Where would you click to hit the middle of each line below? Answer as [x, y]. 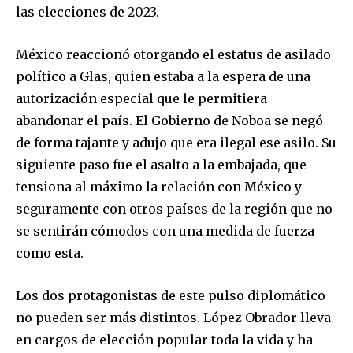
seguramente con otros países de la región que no [174, 208]
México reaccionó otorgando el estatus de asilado [173, 54]
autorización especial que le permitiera [141, 98]
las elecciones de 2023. [87, 11]
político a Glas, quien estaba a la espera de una [163, 76]
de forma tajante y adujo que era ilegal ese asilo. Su [176, 142]
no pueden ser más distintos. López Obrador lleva [173, 317]
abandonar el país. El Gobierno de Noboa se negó [169, 120]
